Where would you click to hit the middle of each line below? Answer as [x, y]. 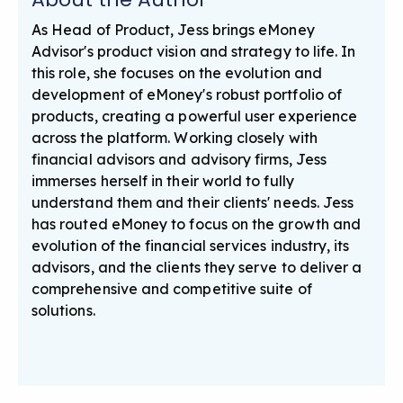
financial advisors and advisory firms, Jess [179, 159]
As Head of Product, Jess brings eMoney [173, 29]
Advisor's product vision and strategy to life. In [194, 51]
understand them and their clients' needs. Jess [193, 202]
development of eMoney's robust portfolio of [187, 94]
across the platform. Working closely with [175, 137]
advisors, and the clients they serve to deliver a [197, 267]
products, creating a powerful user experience [195, 116]
